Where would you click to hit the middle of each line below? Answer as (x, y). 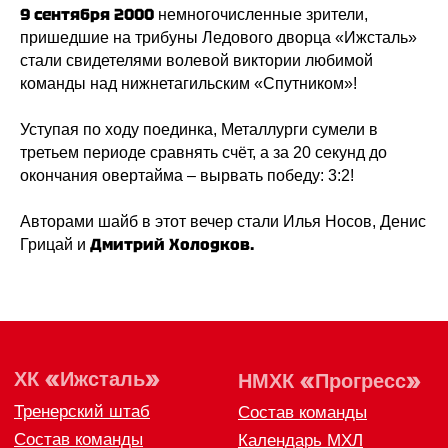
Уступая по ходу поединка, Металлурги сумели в (199, 129)
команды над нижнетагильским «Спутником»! (188, 83)
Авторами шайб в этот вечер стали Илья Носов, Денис (223, 221)
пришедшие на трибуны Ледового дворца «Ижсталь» (218, 37)
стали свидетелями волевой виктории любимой (196, 60)
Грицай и (53, 244)
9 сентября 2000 (87, 14)
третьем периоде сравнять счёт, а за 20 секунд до (203, 152)
